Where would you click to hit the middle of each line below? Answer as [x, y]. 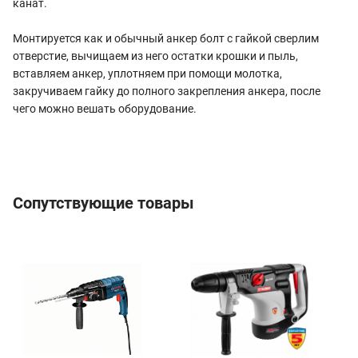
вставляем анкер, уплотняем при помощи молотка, [147, 74]
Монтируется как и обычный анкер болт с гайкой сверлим [166, 39]
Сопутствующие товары [103, 203]
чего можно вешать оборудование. [105, 109]
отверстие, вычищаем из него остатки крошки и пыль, [155, 56]
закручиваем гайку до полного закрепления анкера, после [167, 91]
